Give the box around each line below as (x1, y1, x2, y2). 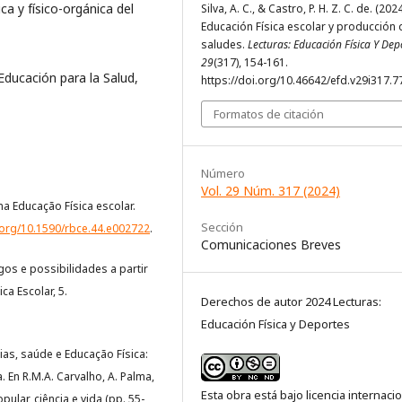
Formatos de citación (214, 105, 324, 122)
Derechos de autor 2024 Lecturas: (201, 293, 381, 310)
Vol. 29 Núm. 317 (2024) (201, 181, 340, 199)
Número (201, 164, 245, 181)
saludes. (201, 36, 248, 52)
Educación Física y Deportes (201, 315, 350, 332)
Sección (201, 218, 243, 235)
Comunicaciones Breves (201, 235, 341, 253)
